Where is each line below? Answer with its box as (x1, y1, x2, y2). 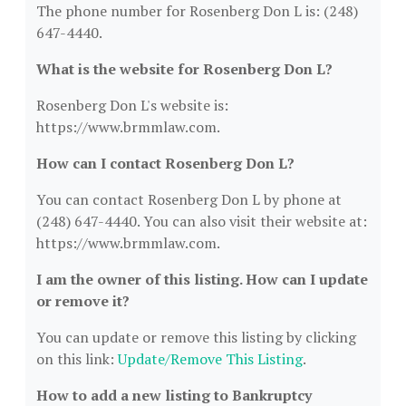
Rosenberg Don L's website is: (36, 95, 228, 115)
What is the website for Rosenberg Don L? (36, 59, 333, 79)
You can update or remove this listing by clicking (36, 327, 356, 347)
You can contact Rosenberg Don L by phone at (36, 189, 342, 209)
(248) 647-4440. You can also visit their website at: (36, 211, 367, 231)
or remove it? (36, 291, 130, 311)
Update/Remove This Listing (118, 349, 303, 369)
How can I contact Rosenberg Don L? (36, 153, 295, 173)
